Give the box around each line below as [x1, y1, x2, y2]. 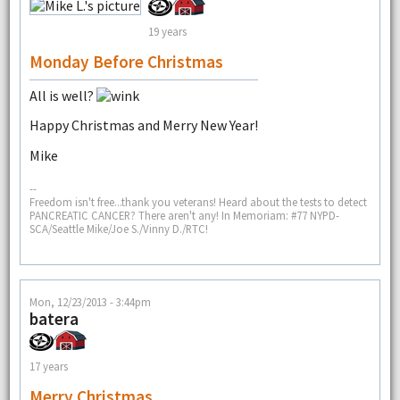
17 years [29, 359, 68, 374]
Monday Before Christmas [29, 50, 223, 72]
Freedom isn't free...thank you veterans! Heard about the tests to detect [29, 195, 367, 210]
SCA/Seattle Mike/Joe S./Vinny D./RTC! [29, 221, 208, 237]
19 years [147, 24, 187, 39]
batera [29, 307, 79, 329]
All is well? [29, 86, 96, 104]
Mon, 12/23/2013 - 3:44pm [29, 294, 151, 309]
